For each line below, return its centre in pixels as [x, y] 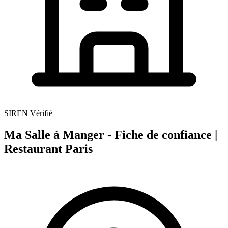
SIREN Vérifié [28, 113]
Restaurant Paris [48, 148]
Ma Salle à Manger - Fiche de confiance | [111, 135]
